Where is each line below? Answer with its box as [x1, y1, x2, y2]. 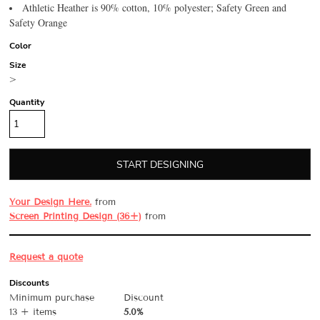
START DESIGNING [116, 158, 204, 172]
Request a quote [9, 251, 83, 263]
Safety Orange [9, 16, 67, 29]
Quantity [9, 96, 44, 108]
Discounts [9, 277, 49, 289]
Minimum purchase [9, 292, 94, 304]
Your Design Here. [9, 196, 91, 208]
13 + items [9, 306, 56, 318]
